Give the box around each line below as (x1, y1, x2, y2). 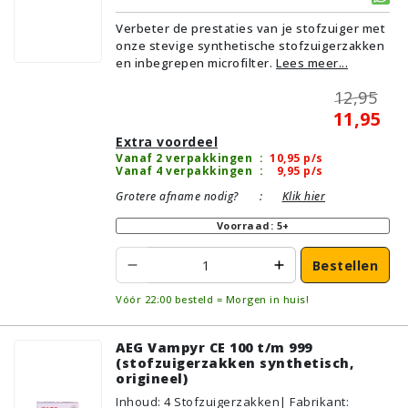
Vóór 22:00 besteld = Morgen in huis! (116, 292, 309, 307)
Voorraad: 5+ (216, 219, 290, 233)
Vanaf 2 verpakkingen (116, 150, 252, 167)
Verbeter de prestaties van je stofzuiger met (116, 20, 385, 37)
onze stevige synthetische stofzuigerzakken (116, 37, 384, 55)
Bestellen (311, 256, 378, 274)
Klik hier (281, 189, 325, 205)
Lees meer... (276, 55, 348, 72)
